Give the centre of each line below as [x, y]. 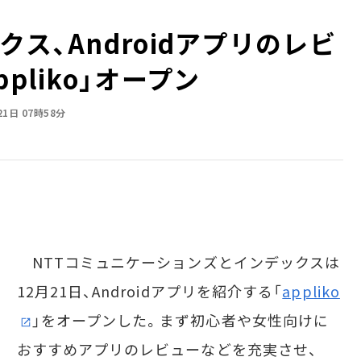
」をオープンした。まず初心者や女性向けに [180, 320]
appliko [311, 291]
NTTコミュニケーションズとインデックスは [178, 262]
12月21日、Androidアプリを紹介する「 [149, 291]
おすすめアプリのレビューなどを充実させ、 [167, 349]
